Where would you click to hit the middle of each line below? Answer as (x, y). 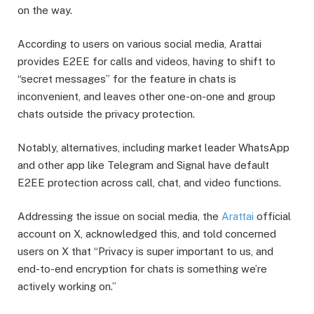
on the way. (45, 10)
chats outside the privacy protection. (106, 114)
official (272, 216)
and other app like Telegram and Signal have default (143, 165)
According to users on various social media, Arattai (139, 43)
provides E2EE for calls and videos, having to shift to (146, 61)
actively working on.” (67, 286)
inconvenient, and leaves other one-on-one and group (146, 96)
